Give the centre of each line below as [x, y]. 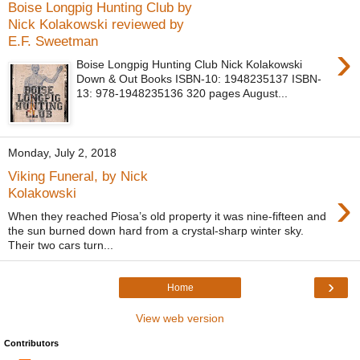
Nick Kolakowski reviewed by [96, 25]
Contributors [31, 343]
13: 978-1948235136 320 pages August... [182, 93]
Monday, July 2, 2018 [62, 153]
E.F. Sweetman [53, 41]
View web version [180, 318]
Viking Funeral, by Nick [78, 176]
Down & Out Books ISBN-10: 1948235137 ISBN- [199, 78]
